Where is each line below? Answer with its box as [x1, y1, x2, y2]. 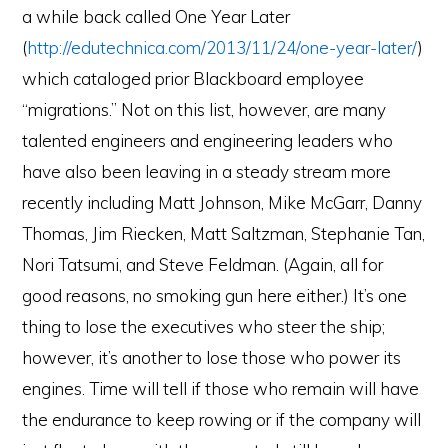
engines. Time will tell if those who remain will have [22, 378, 420, 399]
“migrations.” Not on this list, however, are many [22, 99, 387, 120]
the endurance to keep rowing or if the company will [22, 409, 422, 430]
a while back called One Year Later [22, 6, 291, 27]
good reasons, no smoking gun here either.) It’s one [22, 285, 408, 306]
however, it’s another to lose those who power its [22, 347, 402, 368]
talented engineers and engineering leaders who [22, 130, 394, 151]
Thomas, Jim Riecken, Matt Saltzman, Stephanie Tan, [22, 223, 426, 244]
